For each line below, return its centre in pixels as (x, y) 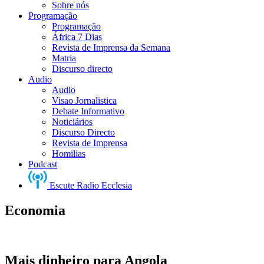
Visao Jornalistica (84, 100)
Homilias (69, 154)
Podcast (43, 164)
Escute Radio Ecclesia (90, 185)
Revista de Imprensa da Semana (111, 47)
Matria (64, 58)
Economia (35, 210)
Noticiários (72, 122)
